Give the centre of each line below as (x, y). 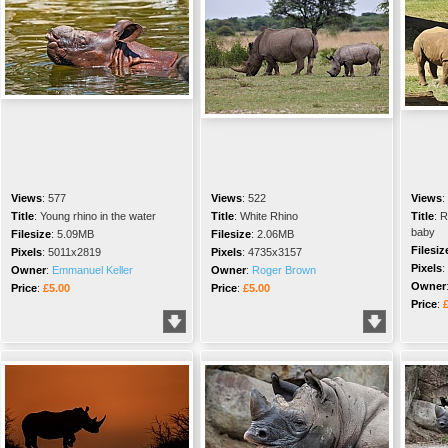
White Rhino (269, 216)
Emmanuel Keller (92, 270)
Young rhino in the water (98, 216)
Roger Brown (284, 270)
